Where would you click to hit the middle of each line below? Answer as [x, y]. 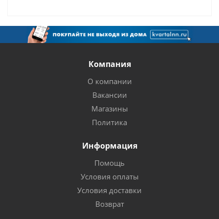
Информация [109, 145]
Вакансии [109, 95]
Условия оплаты [109, 176]
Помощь [109, 163]
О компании [109, 81]
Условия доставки [109, 190]
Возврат [109, 204]
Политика [109, 122]
